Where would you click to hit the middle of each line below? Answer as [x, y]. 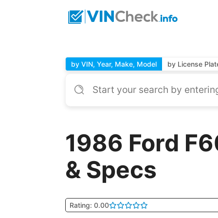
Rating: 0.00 [90, 205]
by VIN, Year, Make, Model [114, 64]
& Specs [111, 170]
